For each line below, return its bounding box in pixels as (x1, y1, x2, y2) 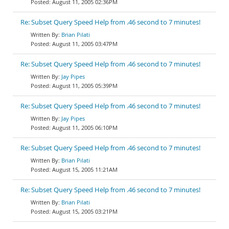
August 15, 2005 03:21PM (52, 208, 118, 215)
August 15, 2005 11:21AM (52, 166, 118, 173)
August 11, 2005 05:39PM (52, 82, 118, 89)
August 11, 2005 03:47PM (52, 40, 118, 48)
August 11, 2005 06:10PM (52, 124, 118, 131)
